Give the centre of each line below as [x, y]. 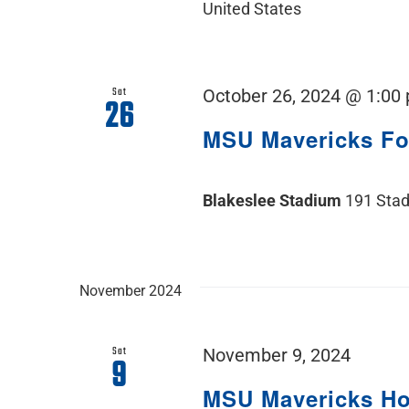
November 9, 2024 [277, 356]
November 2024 [131, 291]
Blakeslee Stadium [274, 201]
